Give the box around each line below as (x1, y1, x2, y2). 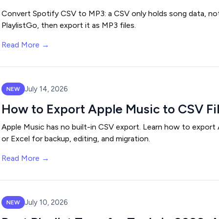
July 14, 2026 (25, 84, 67, 93)
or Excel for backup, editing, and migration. (1, 134, 150, 143)
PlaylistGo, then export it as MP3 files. (1, 21, 136, 30)
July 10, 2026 (25, 197, 67, 207)
